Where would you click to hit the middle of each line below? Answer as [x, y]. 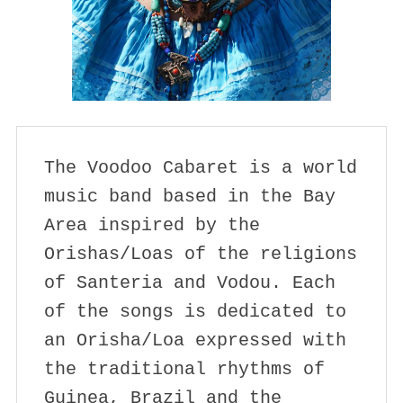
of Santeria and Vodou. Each [189, 282]
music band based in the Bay [189, 196]
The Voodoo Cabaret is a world [200, 167]
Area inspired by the [152, 225]
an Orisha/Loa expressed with [195, 340]
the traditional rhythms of [184, 369]
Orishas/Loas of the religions [200, 254]
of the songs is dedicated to [195, 311]
